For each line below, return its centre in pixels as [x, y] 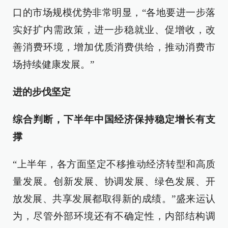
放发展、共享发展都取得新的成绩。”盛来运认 [114, 199]
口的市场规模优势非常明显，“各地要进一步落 [114, 12]
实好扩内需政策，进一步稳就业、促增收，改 [114, 30]
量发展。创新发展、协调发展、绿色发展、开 [114, 181]
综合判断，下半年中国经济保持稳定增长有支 [114, 119]
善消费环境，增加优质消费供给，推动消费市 [114, 47]
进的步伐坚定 [42, 92]
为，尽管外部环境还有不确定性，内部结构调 [114, 216]
